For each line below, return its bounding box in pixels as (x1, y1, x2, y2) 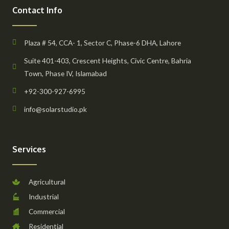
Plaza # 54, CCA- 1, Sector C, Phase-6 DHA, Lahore (24, 38, 181, 47)
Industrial (28, 192, 59, 201)
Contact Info (12, 4, 62, 15)
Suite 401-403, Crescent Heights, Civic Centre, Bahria (24, 56, 191, 65)
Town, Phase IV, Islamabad (24, 68, 107, 78)
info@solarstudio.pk (24, 104, 87, 113)
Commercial (28, 207, 65, 216)
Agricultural (28, 177, 65, 186)
